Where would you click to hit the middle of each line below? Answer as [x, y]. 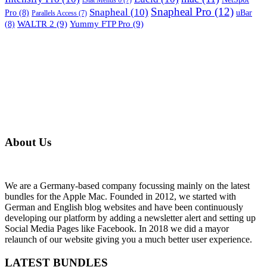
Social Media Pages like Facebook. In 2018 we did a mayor [117, 228]
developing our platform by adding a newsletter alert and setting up [130, 218]
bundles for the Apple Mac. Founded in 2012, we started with [120, 196]
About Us [28, 142]
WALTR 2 [36, 24]
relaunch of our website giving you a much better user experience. [128, 239]
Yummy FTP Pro [100, 24]
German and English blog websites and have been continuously [124, 207]
